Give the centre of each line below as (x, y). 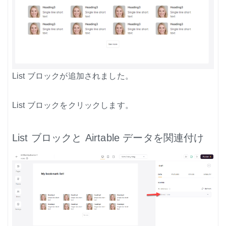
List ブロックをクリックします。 (73, 105)
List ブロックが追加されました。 (73, 76)
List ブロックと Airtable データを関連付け (108, 138)
